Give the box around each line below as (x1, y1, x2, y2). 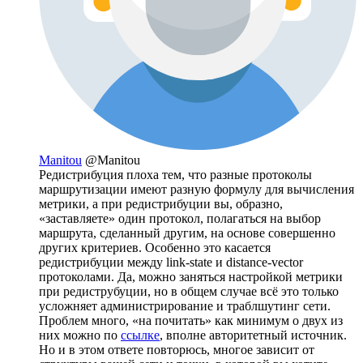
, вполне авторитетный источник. (160, 327, 347, 342)
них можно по (39, 327, 121, 342)
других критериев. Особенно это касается (39, 240, 271, 254)
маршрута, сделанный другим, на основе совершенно (39, 225, 335, 240)
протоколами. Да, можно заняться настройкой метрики (39, 269, 343, 284)
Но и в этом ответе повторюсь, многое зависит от (39, 342, 314, 357)
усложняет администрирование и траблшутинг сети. (39, 298, 331, 313)
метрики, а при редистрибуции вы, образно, (39, 196, 283, 211)
